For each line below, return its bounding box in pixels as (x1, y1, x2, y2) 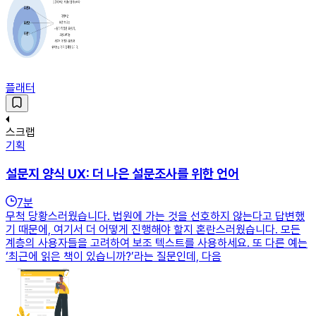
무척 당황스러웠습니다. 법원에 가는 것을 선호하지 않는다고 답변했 (6, 209, 305, 223)
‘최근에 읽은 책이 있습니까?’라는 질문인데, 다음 (6, 249, 221, 263)
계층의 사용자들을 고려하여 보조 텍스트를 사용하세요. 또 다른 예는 (6, 236, 308, 250)
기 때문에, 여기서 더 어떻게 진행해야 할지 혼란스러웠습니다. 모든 (6, 222, 300, 236)
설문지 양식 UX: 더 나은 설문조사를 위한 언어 (6, 166, 239, 183)
